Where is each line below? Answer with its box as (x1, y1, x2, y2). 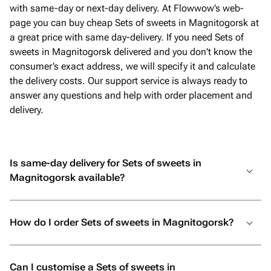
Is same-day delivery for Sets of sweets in (10, 157, 201, 169)
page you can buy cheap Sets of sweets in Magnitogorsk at (10, 17, 259, 28)
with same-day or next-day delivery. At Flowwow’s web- (10, 2, 244, 14)
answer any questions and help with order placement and (10, 90, 252, 101)
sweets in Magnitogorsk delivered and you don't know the (10, 46, 252, 57)
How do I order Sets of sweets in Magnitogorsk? (10, 217, 233, 228)
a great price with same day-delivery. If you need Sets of (10, 31, 244, 43)
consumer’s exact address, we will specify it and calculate (10, 60, 255, 72)
